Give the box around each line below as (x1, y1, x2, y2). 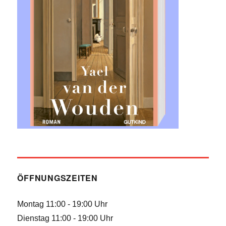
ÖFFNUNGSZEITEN (17, 172, 98, 184)
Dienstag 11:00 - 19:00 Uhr (17, 213, 114, 222)
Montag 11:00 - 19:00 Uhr (17, 199, 108, 208)
